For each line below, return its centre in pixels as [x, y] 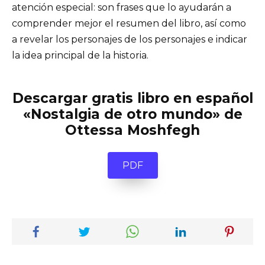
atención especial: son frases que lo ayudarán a [122, 8]
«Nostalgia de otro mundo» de [132, 114]
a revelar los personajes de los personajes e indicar [130, 40]
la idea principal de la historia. [80, 56]
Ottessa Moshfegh [132, 130]
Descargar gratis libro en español [132, 98]
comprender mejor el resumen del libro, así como [129, 24]
